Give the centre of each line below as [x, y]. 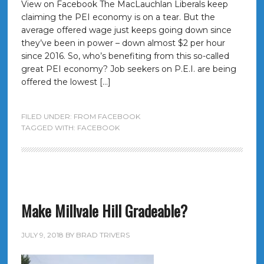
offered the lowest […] [66, 82]
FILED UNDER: [47, 116]
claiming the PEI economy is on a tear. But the [118, 17]
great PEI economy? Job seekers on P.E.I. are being [128, 69]
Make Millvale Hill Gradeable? [104, 211]
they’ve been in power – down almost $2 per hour [123, 43]
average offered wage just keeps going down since [126, 30]
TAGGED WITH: [49, 128]
